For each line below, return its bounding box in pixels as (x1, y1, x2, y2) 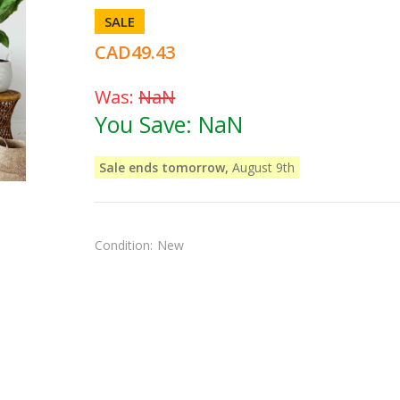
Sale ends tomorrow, (99, 158, 229, 176)
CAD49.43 (95, 39, 176, 64)
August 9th (229, 158, 296, 176)
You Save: (95, 108, 199, 139)
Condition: (95, 236, 154, 254)
